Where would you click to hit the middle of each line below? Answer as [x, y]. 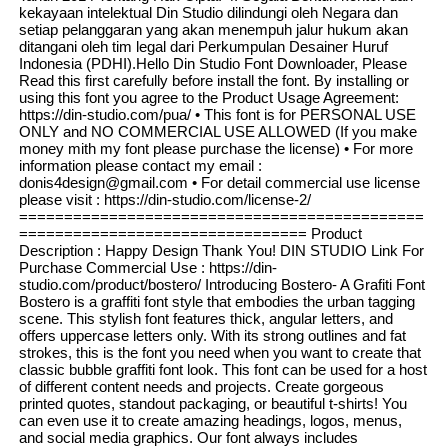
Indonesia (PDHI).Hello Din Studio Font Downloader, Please [212, 63]
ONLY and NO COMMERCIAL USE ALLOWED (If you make [217, 131]
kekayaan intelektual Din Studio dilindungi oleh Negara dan [208, 12]
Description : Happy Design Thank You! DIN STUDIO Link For [221, 250]
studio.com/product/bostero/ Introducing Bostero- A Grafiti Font [221, 284]
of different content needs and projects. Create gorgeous [201, 386]
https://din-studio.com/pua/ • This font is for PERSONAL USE [217, 114]
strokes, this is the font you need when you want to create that [219, 352]
